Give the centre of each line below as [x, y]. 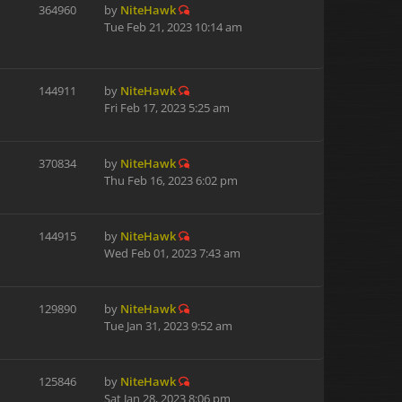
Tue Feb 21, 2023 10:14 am [173, 27]
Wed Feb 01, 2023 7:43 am [172, 253]
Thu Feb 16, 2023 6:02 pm [171, 180]
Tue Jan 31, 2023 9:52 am [168, 326]
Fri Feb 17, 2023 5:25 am [167, 108]
